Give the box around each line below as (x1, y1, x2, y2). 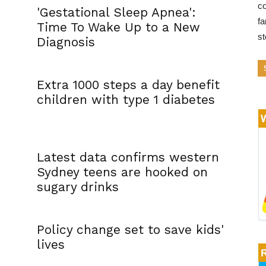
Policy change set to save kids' (37, 222, 224, 237)
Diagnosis (37, 34, 95, 49)
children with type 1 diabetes (37, 92, 215, 107)
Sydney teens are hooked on (37, 164, 208, 179)
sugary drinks (37, 179, 119, 194)
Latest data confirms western (37, 150, 219, 164)
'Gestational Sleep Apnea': (37, 5, 196, 20)
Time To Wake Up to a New (37, 20, 200, 34)
